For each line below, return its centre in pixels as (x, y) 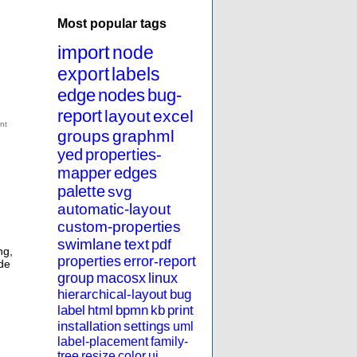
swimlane (90, 245)
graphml (143, 136)
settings (147, 327)
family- (169, 342)
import (84, 53)
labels (136, 75)
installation (89, 327)
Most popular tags (112, 24)
